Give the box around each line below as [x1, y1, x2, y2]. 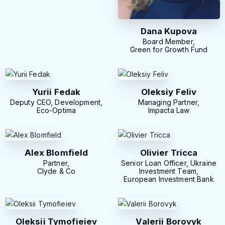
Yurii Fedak [32, 87, 81, 97]
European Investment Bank [124, 174, 214, 183]
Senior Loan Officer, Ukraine [121, 158, 216, 167]
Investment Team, [139, 166, 199, 175]
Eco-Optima [36, 105, 76, 115]
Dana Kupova [140, 26, 197, 37]
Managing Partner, [138, 97, 200, 106]
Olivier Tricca [140, 147, 198, 158]
